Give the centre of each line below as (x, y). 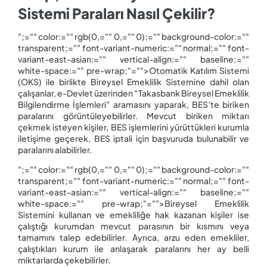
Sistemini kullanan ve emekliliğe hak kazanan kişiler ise (133, 214)
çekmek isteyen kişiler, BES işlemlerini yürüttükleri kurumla (133, 127)
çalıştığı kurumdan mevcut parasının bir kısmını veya (133, 226)
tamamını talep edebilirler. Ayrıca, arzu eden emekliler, (133, 237)
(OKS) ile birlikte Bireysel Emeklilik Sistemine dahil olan (133, 82)
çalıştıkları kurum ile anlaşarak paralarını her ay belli (133, 248)
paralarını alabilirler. (55, 150)
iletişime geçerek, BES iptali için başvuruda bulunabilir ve (133, 139)
